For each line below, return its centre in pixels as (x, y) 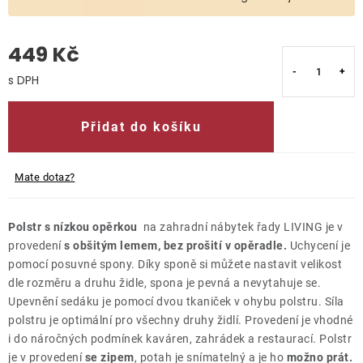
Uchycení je (318, 246)
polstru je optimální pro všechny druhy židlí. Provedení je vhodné (181, 320)
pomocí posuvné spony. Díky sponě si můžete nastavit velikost (175, 264)
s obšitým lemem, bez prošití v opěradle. (175, 246)
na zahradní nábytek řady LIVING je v (242, 227)
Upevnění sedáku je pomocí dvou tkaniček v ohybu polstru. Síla (176, 301)
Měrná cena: (41, 96)
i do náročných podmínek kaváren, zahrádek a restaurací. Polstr (180, 339)
